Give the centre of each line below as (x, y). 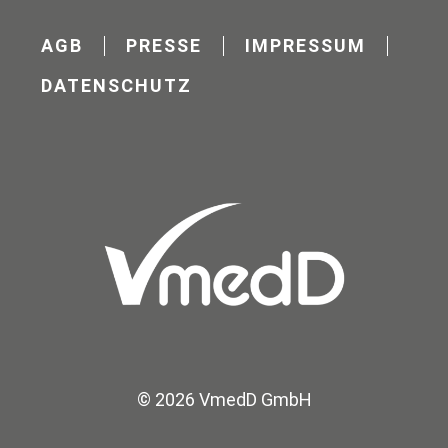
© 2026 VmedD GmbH (224, 399)
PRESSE (164, 46)
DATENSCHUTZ (116, 86)
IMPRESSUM (305, 46)
